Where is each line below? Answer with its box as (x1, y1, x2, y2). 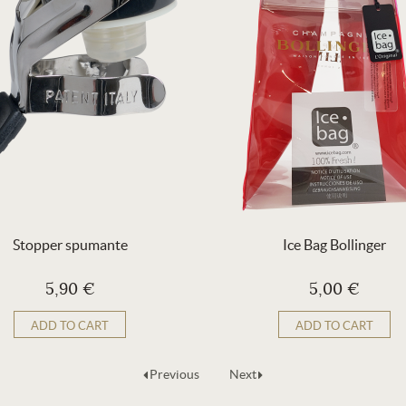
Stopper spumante (12, 237, 128, 253)
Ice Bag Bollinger (283, 237, 386, 253)
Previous (150, 367, 199, 382)
